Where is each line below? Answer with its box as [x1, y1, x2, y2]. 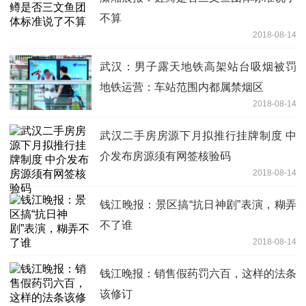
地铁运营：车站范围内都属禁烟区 [100, 81, 264, 93]
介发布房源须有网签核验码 [100, 150, 231, 162]
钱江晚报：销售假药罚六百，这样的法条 [100, 267, 296, 279]
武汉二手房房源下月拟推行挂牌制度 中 [100, 129, 296, 141]
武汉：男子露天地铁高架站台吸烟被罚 [100, 60, 296, 72]
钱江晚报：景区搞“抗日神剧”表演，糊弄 [100, 198, 296, 210]
